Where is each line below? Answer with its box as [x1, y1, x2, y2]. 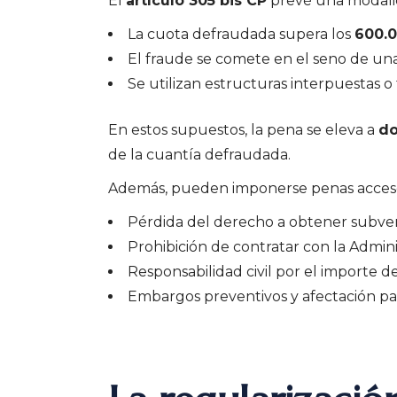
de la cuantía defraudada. [108, 145, 291, 163]
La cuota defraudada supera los [128, 25, 354, 43]
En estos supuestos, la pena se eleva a [108, 121, 378, 138]
